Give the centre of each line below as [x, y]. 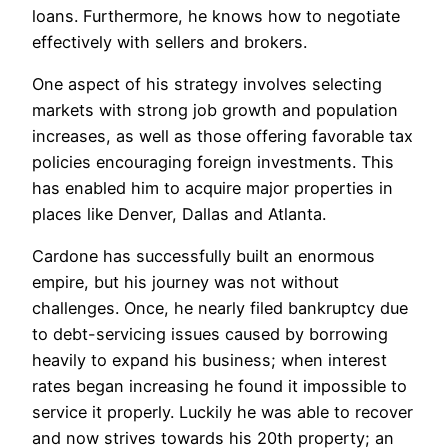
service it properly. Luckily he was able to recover [222, 412]
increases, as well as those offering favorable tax [222, 136]
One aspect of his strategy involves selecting [207, 84]
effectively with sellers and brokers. [169, 41]
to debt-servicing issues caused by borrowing [210, 334]
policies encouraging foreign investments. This [213, 162]
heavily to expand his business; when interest [209, 360]
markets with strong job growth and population [215, 110]
